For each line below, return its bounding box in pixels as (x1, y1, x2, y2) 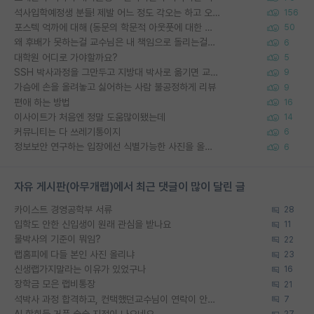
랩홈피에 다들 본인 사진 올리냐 (14, 248, 135, 260)
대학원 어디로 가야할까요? (14, 51, 118, 63)
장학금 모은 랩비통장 (14, 278, 95, 290)
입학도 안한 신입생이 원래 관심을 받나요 (14, 219, 171, 231)
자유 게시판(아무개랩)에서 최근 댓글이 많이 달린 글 (14, 179, 245, 193)
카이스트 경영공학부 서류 (14, 203, 112, 215)
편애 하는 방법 (14, 96, 70, 108)
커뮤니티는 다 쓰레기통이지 (14, 126, 121, 138)
